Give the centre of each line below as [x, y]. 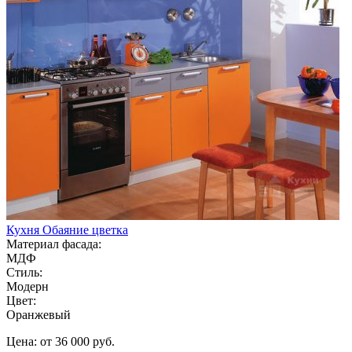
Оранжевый [38, 314]
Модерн [27, 286]
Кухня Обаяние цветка [67, 229]
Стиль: [24, 272]
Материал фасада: [54, 244]
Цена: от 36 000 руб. [60, 341]
